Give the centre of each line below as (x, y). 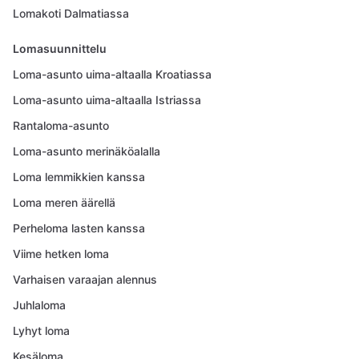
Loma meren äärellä (64, 202)
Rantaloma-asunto (61, 125)
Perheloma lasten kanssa (79, 228)
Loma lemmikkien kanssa (79, 177)
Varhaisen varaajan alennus (85, 279)
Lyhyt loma (41, 331)
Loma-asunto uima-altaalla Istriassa (107, 100)
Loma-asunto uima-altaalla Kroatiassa (112, 74)
